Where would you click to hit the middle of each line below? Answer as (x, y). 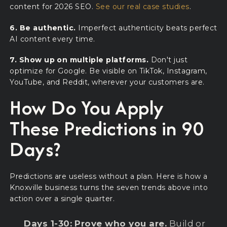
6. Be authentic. (43, 28)
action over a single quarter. (62, 199)
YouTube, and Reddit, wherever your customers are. (107, 82)
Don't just (168, 60)
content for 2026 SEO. (53, 7)
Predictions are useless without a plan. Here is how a (109, 177)
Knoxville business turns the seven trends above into (109, 188)
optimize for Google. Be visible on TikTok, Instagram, (108, 71)
